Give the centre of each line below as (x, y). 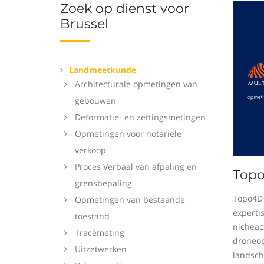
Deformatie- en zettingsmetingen (140, 117)
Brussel (84, 24)
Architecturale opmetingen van (136, 84)
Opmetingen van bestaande (130, 199)
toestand (92, 216)
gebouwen (95, 100)
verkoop (90, 150)
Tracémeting (100, 232)
